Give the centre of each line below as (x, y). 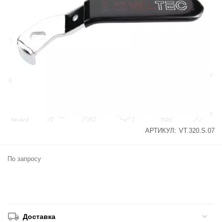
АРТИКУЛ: (161, 131)
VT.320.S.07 (196, 131)
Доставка (39, 217)
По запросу (25, 159)
